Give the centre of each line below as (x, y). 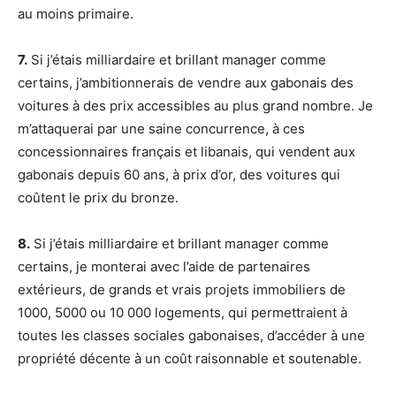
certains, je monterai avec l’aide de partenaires (164, 267)
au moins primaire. (76, 14)
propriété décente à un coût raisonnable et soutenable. (191, 359)
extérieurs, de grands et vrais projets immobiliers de (182, 290)
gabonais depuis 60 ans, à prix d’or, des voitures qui (179, 175)
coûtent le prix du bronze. (98, 198)
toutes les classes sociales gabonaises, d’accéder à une (191, 336)
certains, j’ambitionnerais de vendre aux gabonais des (186, 83)
